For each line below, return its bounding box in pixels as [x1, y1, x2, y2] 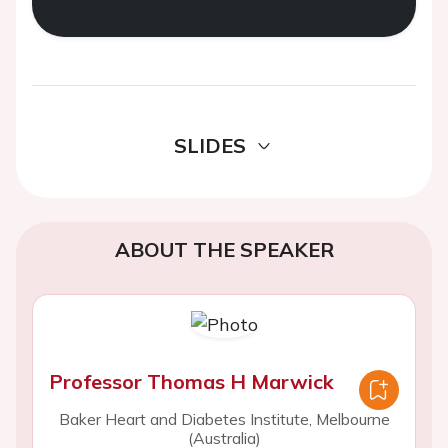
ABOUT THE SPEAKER [114, 237, 334, 262]
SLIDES [174, 133, 246, 158]
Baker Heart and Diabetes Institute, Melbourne [58, 409, 390, 429]
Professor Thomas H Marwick [49, 369, 334, 394]
